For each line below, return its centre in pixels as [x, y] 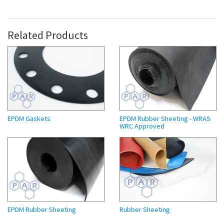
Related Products [48, 35]
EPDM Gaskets [29, 118]
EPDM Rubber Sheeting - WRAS [165, 118]
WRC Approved [142, 126]
